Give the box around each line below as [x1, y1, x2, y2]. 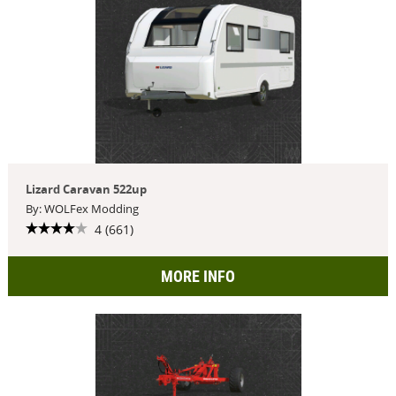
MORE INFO [161, 266, 235, 286]
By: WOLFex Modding [25, 201, 139, 217]
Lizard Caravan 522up [25, 181, 147, 197]
